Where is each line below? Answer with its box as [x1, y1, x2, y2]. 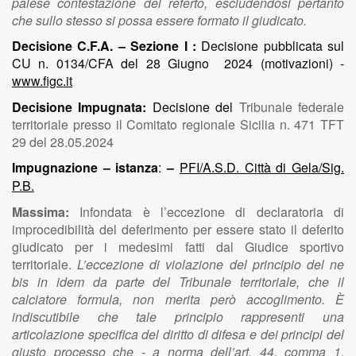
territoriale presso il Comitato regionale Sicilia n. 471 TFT [12, 115, 344, 133]
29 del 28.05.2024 [12, 133, 114, 151]
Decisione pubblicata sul [201, 37, 344, 55]
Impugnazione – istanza [12, 158, 159, 176]
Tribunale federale [238, 98, 345, 116]
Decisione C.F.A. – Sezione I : [12, 37, 202, 55]
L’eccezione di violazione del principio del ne [77, 255, 345, 273]
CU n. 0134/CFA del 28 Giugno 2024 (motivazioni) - [12, 54, 344, 72]
